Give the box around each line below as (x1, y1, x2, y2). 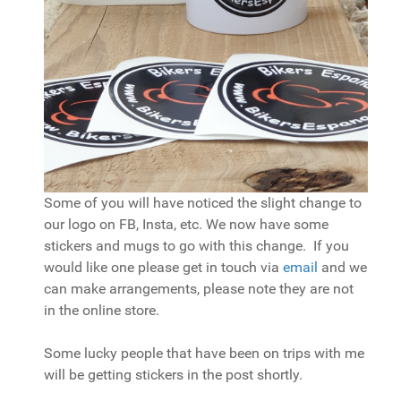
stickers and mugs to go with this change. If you (44, 236, 349, 254)
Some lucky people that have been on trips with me (44, 344, 364, 362)
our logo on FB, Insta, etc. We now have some (44, 215, 328, 233)
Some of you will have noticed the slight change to (44, 193, 362, 211)
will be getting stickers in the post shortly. (44, 365, 303, 383)
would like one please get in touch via (44, 258, 283, 276)
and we (318, 258, 367, 276)
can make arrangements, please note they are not (44, 279, 354, 297)
